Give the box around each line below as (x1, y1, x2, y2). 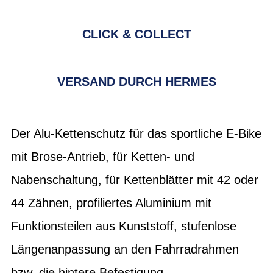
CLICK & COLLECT (82, 27, 191, 41)
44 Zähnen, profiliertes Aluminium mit (11, 196, 211, 210)
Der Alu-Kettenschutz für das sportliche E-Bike (11, 127, 261, 140)
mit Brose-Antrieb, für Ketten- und (11, 150, 194, 163)
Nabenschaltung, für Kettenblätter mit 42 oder (11, 173, 258, 186)
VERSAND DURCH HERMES (57, 75, 216, 88)
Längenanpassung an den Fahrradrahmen (11, 243, 239, 256)
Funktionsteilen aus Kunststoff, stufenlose (11, 219, 236, 233)
